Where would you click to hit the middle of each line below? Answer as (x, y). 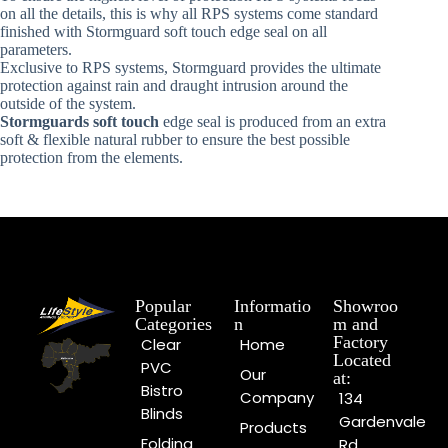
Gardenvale (382, 422)
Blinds (162, 414)
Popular (163, 306)
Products (273, 428)
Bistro (162, 391)
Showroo (365, 306)
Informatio (272, 306)
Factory (360, 342)
